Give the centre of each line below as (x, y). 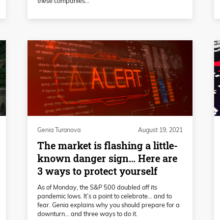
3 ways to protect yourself (97, 171)
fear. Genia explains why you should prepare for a (109, 205)
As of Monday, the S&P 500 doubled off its (97, 187)
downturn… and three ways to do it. (87, 213)
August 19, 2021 (160, 130)
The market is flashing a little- (108, 145)
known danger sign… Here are (107, 158)
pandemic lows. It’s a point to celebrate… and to (105, 196)
